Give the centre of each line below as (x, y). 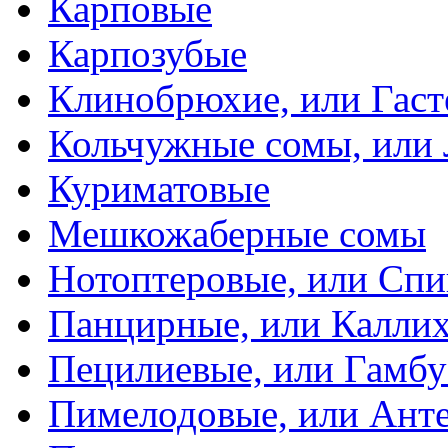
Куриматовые (159, 189)
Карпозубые (147, 54)
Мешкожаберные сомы (237, 234)
